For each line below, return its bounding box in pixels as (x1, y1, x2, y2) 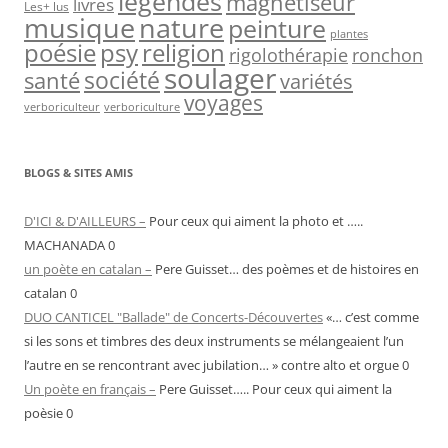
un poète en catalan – (24, 260, 152, 279)
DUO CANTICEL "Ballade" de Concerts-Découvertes (24, 308, 323, 327)
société (84, 64, 160, 97)
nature (139, 9, 224, 47)
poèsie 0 (24, 404, 73, 423)
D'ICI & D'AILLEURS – (24, 212, 146, 231)
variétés (280, 67, 353, 96)
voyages (184, 88, 263, 118)
